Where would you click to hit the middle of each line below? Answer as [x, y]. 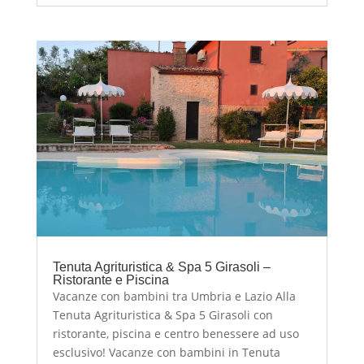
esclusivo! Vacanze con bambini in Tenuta [166, 352]
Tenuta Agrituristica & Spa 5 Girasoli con [162, 314]
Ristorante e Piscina [110, 279]
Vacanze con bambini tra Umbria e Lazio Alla [174, 296]
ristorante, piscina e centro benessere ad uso [175, 333]
